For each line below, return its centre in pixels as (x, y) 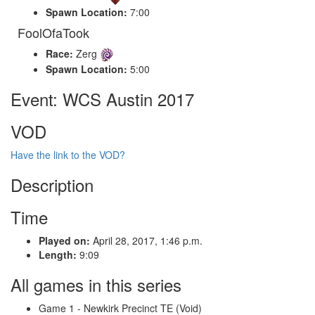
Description (52, 184)
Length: (58, 254)
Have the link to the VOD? (68, 154)
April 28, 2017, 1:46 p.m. (146, 240)
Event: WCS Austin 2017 (102, 98)
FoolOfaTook (53, 32)
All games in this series (96, 284)
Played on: (64, 240)
